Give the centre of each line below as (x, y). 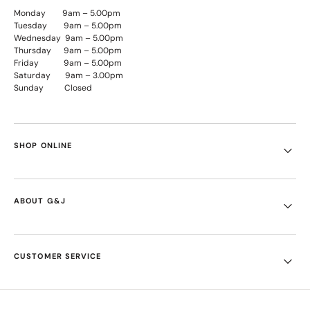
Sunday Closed (53, 88)
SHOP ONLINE (43, 145)
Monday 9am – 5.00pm (67, 13)
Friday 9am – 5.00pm (68, 63)
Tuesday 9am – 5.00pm (68, 25)
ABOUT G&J (40, 200)
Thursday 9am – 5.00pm (68, 50)
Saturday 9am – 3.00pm (69, 75)
